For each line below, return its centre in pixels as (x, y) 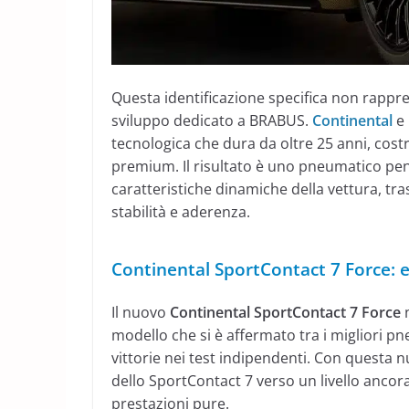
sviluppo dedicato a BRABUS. (212, 121)
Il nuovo (141, 313)
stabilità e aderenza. (181, 212)
